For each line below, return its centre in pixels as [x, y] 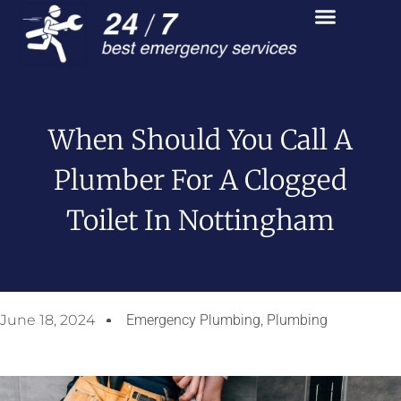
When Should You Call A [200, 139]
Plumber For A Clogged [200, 179]
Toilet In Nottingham [200, 220]
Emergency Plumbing [193, 320]
